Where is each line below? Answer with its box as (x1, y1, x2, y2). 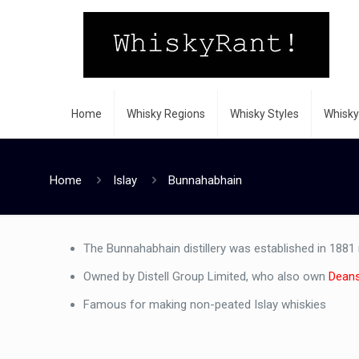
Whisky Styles (230, 107, 299, 120)
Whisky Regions (127, 107, 205, 120)
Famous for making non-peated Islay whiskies (83, 297, 327, 312)
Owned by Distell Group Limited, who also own (83, 269, 329, 284)
